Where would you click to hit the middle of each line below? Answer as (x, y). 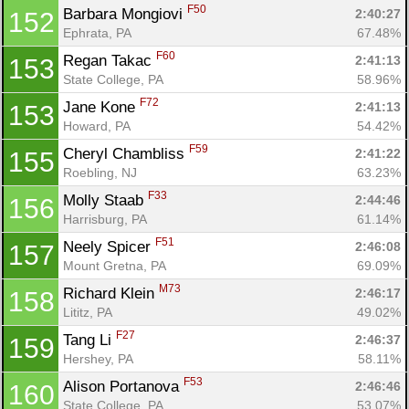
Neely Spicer (109, 246)
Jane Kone (101, 107)
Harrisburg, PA (105, 219)
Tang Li (89, 340)
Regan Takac (110, 60)
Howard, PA (97, 126)
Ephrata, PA (97, 32)
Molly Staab (105, 200)
